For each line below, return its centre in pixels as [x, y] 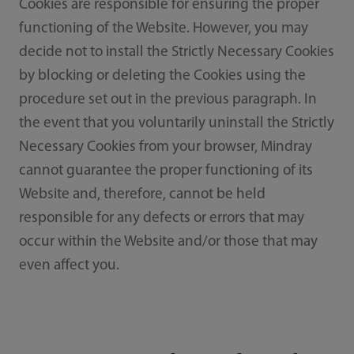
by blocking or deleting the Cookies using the [162, 77]
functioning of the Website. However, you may [163, 29]
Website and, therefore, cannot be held [142, 195]
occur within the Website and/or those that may [168, 243]
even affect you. [69, 266]
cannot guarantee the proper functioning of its [166, 171]
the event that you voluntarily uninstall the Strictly [176, 124]
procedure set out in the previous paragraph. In [168, 100]
